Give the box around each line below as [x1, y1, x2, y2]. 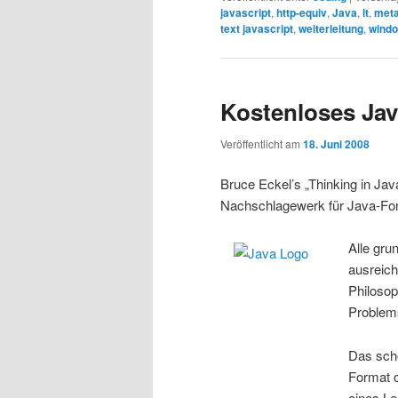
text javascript [220, 20, 293, 36]
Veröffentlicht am [220, 135, 303, 151]
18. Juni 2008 [303, 135, 370, 152]
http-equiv [276, 4, 327, 20]
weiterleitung [298, 20, 363, 36]
